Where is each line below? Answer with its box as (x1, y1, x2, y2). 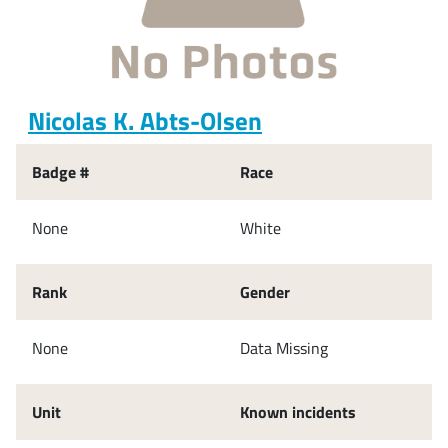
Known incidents (240, 399, 356, 424)
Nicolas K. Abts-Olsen (28, 100, 262, 140)
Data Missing (240, 335, 328, 360)
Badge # (32, 159, 89, 184)
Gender (240, 279, 290, 304)
